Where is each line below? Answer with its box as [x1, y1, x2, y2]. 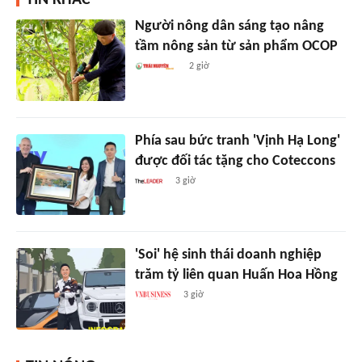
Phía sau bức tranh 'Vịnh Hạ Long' [134, 133, 340, 149]
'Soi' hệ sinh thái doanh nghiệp [134, 247, 322, 263]
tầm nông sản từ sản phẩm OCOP [134, 38, 338, 54]
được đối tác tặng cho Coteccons [134, 153, 335, 169]
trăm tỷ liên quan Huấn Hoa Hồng [134, 267, 338, 284]
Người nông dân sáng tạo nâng [134, 18, 324, 34]
